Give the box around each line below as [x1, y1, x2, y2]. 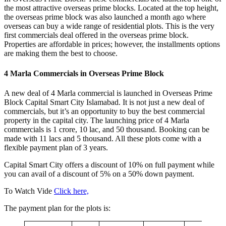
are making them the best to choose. [4, 49, 118, 58]
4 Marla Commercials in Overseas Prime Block [4, 69, 164, 78]
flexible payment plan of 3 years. [4, 143, 108, 152]
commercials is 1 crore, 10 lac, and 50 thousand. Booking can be [4, 125, 209, 134]
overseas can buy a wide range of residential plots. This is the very [4, 22, 214, 31]
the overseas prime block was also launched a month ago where [4, 13, 206, 22]
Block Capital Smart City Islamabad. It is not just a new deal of [4, 97, 204, 106]
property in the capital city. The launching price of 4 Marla [4, 116, 189, 125]
